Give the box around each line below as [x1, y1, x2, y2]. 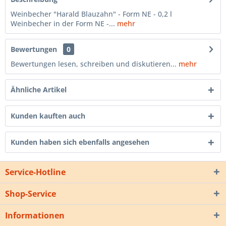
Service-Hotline [5, 166, 66, 178]
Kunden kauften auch [11, 111, 85, 121]
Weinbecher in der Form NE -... [11, 19, 115, 29]
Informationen [5, 210, 65, 221]
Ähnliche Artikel [11, 85, 67, 95]
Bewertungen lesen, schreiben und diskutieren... [11, 59, 177, 69]
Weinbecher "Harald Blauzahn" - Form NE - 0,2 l [11, 9, 172, 19]
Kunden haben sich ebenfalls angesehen [11, 137, 149, 147]
